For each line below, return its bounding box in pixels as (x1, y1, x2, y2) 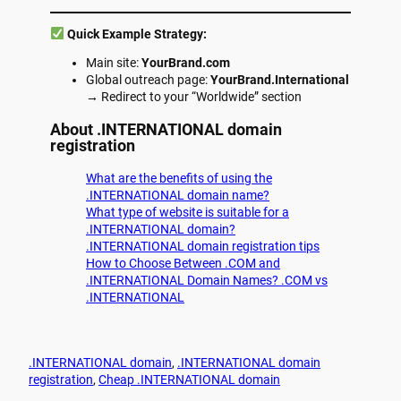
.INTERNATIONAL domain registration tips (86, 239, 320, 254)
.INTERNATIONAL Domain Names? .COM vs (86, 273, 328, 288)
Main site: (86, 55, 141, 71)
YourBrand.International (210, 73, 349, 88)
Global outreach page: (86, 73, 210, 88)
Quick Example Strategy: (66, 26, 207, 41)
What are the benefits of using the (86, 171, 272, 186)
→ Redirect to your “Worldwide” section (86, 90, 302, 105)
